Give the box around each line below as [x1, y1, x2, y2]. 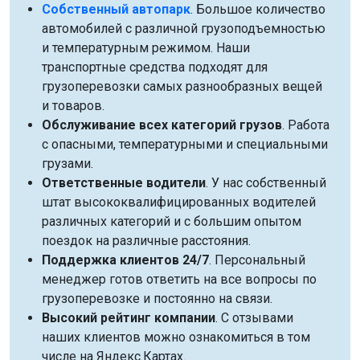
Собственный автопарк [42, 2, 190, 17]
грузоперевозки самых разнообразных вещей [42, 79, 322, 94]
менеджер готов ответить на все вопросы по [42, 272, 317, 287]
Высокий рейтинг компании [42, 310, 215, 325]
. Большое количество [190, 2, 325, 17]
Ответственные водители [42, 175, 206, 190]
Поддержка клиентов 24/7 [42, 252, 209, 268]
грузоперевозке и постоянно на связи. [42, 291, 272, 306]
